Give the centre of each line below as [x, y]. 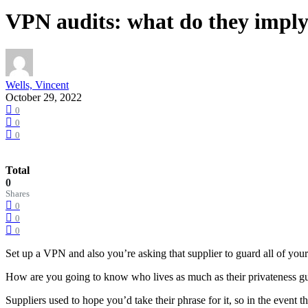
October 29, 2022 [44, 98]
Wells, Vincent [37, 85]
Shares [18, 194]
